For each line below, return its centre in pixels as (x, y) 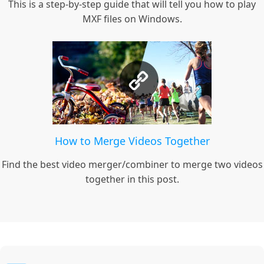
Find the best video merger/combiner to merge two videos (132, 165)
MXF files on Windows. (132, 19)
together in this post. (132, 179)
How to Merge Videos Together (132, 141)
